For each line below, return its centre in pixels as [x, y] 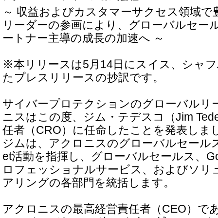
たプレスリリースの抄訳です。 [83, 78]
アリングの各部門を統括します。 [89, 183]
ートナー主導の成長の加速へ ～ [83, 38]
